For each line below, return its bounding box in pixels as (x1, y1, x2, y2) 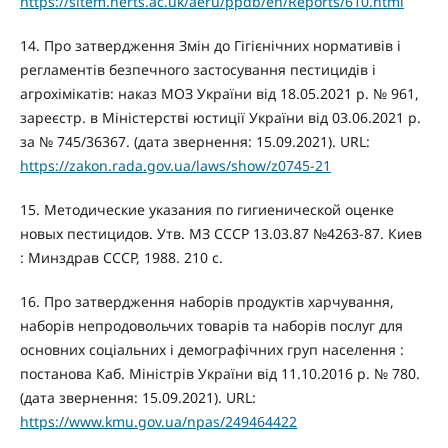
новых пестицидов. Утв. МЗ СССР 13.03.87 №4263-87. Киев (19, 224, 422, 244)
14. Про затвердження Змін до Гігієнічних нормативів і (19, 36, 401, 56)
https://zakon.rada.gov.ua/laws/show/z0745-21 (19, 156, 331, 176)
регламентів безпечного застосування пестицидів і (19, 60, 376, 80)
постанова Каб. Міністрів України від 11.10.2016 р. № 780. (19, 364, 420, 384)
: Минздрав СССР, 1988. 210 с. (19, 248, 223, 268)
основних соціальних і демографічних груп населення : (19, 340, 404, 360)
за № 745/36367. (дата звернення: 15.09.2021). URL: (19, 132, 370, 152)
